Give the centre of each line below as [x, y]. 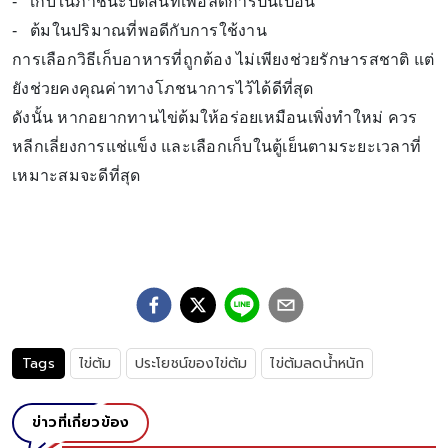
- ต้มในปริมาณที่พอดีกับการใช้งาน [139, 30]
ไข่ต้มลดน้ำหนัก [317, 363]
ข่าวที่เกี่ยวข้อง [81, 422]
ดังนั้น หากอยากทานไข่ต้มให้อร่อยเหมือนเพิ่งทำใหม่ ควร [215, 117]
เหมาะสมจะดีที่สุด [76, 175]
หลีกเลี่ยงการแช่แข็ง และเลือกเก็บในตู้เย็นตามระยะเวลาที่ [216, 146]
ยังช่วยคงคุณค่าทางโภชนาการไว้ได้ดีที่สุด [163, 88]
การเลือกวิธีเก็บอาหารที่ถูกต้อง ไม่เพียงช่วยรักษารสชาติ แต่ [223, 59]
